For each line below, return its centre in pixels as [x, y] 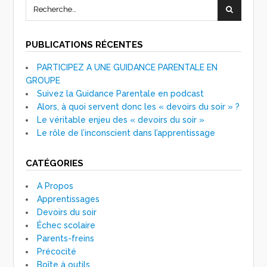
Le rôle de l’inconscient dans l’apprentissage [126, 133]
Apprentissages [69, 199]
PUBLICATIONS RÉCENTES [85, 44]
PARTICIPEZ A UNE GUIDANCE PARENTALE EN [128, 67]
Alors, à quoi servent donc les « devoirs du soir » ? [139, 106]
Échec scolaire [66, 225]
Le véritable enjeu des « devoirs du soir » [121, 119]
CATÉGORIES [55, 163]
